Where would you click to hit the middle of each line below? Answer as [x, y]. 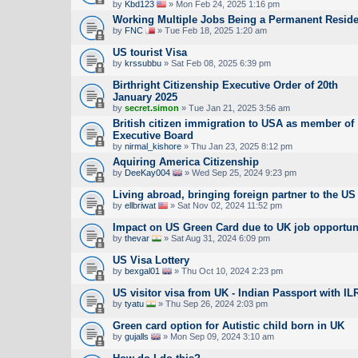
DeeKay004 [147, 172]
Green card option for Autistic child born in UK [229, 325]
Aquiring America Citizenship [186, 161]
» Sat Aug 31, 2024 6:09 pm [216, 238]
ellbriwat [140, 205]
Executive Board [153, 135]
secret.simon [152, 107]
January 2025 [145, 97]
